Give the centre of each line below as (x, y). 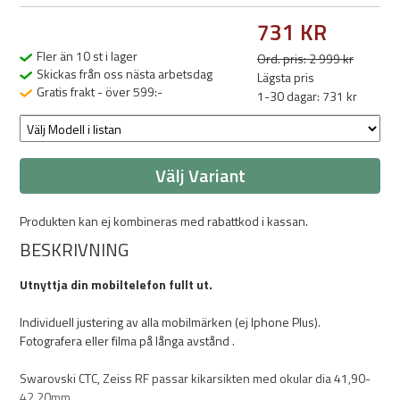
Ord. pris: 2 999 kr (305, 58)
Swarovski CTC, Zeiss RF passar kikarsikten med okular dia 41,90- (195, 378)
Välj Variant (200, 175)
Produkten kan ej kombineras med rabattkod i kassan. (164, 221)
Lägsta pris (286, 77)
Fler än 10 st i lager (85, 56)
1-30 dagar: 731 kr (307, 96)
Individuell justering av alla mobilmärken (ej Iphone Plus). (170, 322)
